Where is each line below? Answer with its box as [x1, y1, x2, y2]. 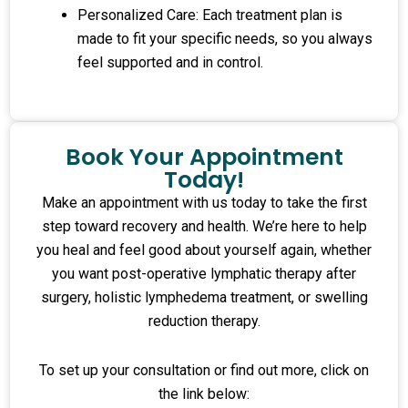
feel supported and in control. [76, 54, 263, 72]
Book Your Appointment [65, 140, 343, 173]
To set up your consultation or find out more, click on [39, 361, 369, 379]
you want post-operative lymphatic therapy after [52, 264, 356, 282]
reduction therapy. [148, 311, 260, 330]
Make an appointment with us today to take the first [41, 193, 367, 211]
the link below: [158, 384, 250, 403]
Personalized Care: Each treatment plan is [76, 6, 342, 25]
